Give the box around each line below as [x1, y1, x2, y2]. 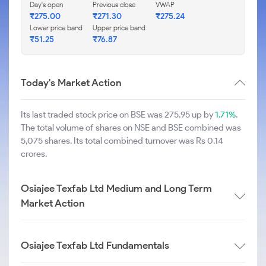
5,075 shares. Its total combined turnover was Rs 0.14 [21, 135, 223, 146]
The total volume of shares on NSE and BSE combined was [21, 122, 241, 133]
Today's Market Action [21, 77, 121, 88]
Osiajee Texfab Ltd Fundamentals [21, 239, 169, 251]
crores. [21, 148, 47, 159]
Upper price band [93, 23, 145, 32]
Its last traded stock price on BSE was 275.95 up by [21, 109, 215, 120]
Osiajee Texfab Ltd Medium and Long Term [21, 182, 212, 194]
